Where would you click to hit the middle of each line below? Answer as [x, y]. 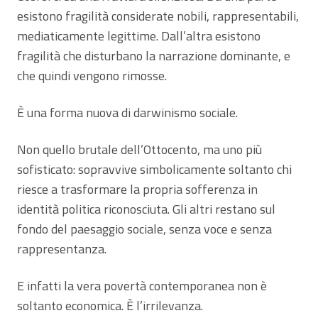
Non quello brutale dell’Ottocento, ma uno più [139, 149]
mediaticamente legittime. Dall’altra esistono [139, 35]
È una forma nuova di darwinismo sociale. [127, 112]
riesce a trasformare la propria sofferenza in [137, 189]
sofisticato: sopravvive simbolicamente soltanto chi [154, 169]
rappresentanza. [62, 248]
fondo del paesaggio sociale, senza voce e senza [144, 229]
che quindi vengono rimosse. [92, 75]
